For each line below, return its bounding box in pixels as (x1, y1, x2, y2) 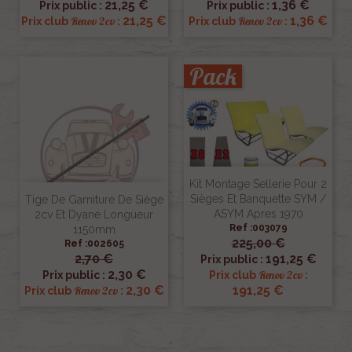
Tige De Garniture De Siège (24, 193, 163, 207)
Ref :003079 (229, 222, 288, 234)
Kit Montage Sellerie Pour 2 (189, 178, 327, 191)
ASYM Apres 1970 (213, 207, 303, 221)
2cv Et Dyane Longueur (35, 208, 153, 222)
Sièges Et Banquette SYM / (190, 192, 326, 206)
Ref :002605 (64, 238, 124, 250)
